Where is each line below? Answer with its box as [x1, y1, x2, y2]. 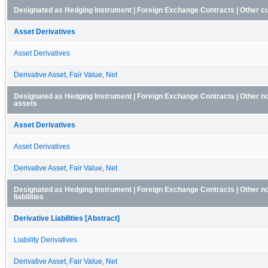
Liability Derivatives [14, 236, 77, 243]
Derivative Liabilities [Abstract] [14, 214, 120, 222]
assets [14, 99, 37, 107]
